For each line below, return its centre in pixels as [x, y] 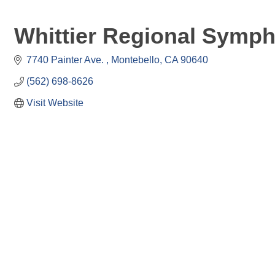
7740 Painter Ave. [66, 60]
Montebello [135, 60]
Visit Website [55, 103]
